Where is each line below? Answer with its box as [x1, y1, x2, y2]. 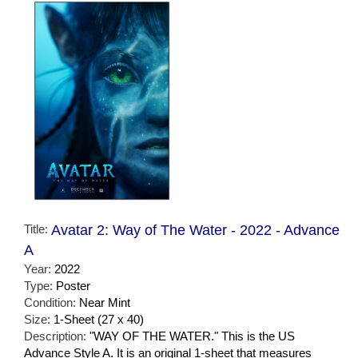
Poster [56, 278, 90, 292]
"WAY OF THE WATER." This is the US [89, 328, 295, 343]
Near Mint [79, 295, 130, 309]
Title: [24, 221, 51, 236]
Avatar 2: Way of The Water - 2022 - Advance [51, 221, 340, 238]
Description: [24, 328, 89, 343]
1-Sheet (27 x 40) [54, 312, 144, 326]
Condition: [24, 295, 79, 309]
